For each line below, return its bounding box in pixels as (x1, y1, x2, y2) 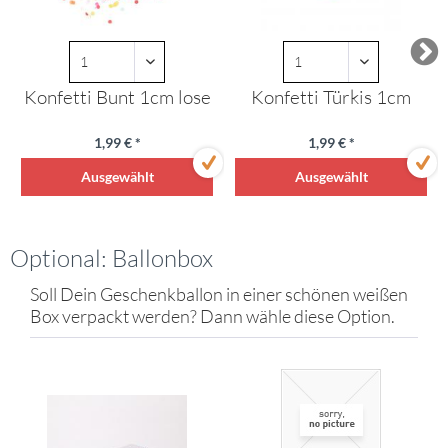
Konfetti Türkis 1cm (251, 85, 411, 109)
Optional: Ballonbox (10, 243, 213, 273)
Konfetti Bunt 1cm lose (23, 85, 211, 109)
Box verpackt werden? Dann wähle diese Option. (30, 305, 395, 327)
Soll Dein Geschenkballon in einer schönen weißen (30, 283, 408, 305)
